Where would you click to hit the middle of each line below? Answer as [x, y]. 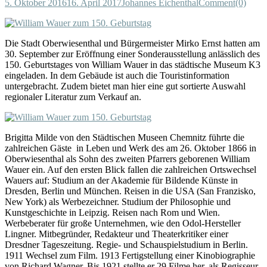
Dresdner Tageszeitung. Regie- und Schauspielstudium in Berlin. [126, 244]
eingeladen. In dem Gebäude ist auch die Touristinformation [117, 75]
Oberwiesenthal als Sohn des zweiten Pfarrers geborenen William [127, 159]
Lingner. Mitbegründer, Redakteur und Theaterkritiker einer [117, 234]
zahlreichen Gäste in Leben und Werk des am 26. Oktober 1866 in [131, 148]
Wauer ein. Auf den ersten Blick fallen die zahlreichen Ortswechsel [131, 169]
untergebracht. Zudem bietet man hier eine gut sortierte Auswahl [125, 86]
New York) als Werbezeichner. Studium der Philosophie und [118, 201]
